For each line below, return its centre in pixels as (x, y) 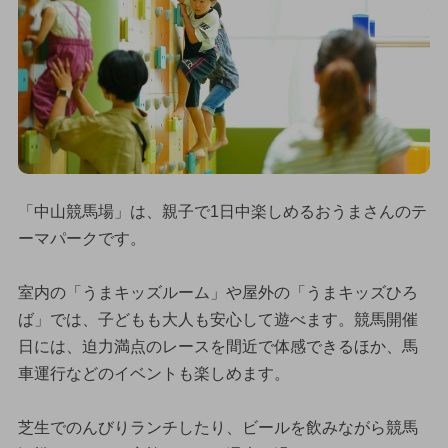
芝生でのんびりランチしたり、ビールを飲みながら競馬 (217, 427)
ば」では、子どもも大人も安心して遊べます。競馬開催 (217, 319)
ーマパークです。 (81, 238)
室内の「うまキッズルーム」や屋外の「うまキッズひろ (217, 292)
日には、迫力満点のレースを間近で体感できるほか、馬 (217, 346)
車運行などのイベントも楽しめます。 (153, 373)
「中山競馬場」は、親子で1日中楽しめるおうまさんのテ (222, 211)
